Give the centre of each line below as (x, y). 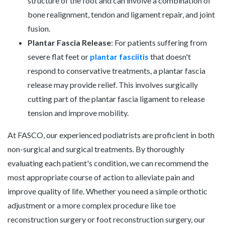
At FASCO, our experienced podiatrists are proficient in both (111, 135)
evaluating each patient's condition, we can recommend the (108, 163)
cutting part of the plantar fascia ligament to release (116, 98)
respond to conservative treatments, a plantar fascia (117, 70)
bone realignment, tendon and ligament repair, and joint (121, 14)
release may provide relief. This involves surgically (113, 84)
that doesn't (170, 56)
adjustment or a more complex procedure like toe (92, 205)
